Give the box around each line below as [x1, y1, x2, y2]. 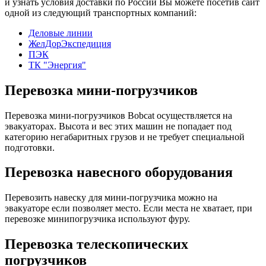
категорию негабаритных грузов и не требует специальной [5, 131, 245, 142]
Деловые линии [28, 27, 93, 38]
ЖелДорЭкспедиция [28, 38, 111, 49]
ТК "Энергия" [28, 59, 86, 70]
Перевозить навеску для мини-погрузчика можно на [5, 192, 217, 203]
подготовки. [5, 142, 55, 153]
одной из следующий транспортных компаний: [5, 7, 197, 18]
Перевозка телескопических [5, 236, 188, 252]
